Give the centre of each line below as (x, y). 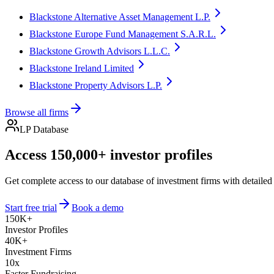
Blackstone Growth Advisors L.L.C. (100, 51)
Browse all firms (37, 112)
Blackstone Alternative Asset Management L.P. (120, 17)
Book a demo (98, 208)
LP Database (44, 129)
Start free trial (31, 208)
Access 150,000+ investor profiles (109, 155)
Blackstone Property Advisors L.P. (96, 85)
